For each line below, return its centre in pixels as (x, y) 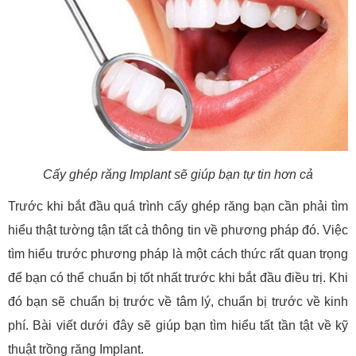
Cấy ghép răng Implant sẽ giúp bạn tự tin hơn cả (178, 175)
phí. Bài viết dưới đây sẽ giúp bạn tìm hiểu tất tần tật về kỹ (178, 326)
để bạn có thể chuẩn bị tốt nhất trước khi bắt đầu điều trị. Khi (178, 278)
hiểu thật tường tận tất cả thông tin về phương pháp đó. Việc (178, 230)
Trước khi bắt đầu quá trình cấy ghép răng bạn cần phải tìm (178, 207)
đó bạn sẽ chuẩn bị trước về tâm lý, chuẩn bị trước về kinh (178, 302)
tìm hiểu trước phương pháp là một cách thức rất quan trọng (178, 254)
